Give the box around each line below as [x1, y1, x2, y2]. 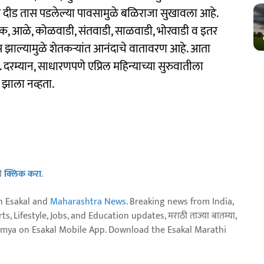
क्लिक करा [4, 166, 41, 182]
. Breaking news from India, [126, 193, 233, 210]
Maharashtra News [50, 193, 126, 210]
